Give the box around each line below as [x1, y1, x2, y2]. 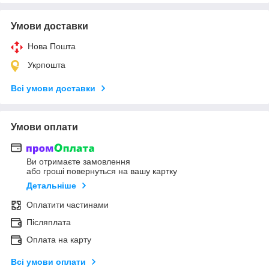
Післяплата [26, 217, 71, 228]
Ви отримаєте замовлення [26, 157, 130, 167]
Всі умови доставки [11, 83, 95, 93]
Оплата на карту [26, 235, 91, 245]
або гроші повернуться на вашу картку [26, 166, 177, 177]
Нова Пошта [28, 41, 76, 51]
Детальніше [26, 181, 76, 191]
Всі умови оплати [11, 257, 86, 267]
